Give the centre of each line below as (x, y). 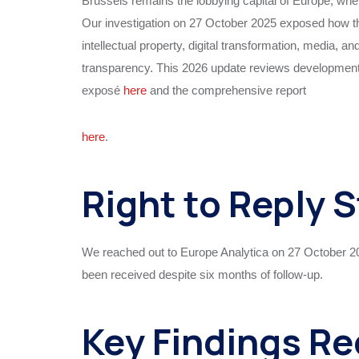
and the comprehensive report (228, 90)
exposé (103, 90)
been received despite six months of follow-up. (202, 275)
